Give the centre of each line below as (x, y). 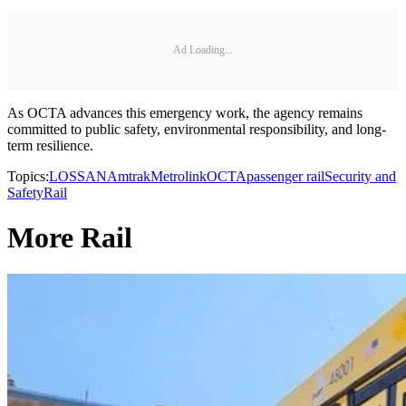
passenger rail (285, 177)
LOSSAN (78, 177)
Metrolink (179, 177)
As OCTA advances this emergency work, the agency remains (185, 113)
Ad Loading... (203, 49)
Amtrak (129, 177)
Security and (360, 177)
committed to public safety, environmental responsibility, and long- (197, 130)
